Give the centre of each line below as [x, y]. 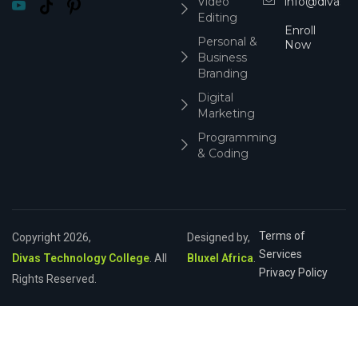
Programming [237, 137]
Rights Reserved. [54, 279]
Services [281, 254]
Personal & [227, 42]
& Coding [223, 153]
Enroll [300, 30]
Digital [215, 97]
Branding [222, 74]
